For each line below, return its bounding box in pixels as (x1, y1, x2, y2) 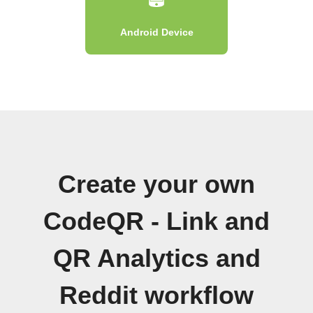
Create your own (58, 170, 255, 198)
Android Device (119, 26, 194, 38)
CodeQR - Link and (43, 207, 270, 235)
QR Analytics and (52, 244, 261, 272)
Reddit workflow (59, 281, 254, 310)
